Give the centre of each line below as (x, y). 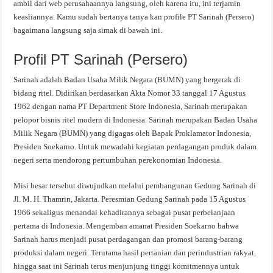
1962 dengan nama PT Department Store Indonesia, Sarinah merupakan (131, 106)
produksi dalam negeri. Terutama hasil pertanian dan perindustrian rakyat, (135, 253)
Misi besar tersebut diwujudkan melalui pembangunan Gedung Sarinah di (135, 186)
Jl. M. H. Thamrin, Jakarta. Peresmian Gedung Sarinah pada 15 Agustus (130, 199)
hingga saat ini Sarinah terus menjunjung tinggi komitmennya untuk (127, 266)
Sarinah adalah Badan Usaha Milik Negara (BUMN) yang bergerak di (127, 80)
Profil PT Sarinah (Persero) (101, 59)
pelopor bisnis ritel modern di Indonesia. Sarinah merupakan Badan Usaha (136, 120)
